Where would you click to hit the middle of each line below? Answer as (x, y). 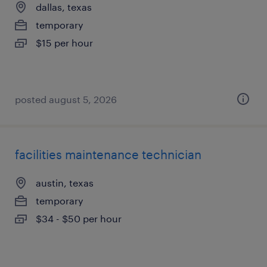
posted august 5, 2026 (66, 99)
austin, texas (65, 183)
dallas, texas (64, 7)
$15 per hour (64, 43)
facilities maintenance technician (108, 154)
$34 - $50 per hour (79, 218)
